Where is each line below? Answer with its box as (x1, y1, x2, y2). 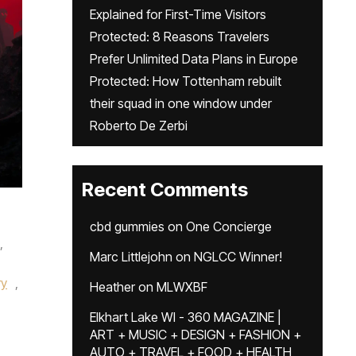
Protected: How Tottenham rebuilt (90, 73, 281, 89)
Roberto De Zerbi (90, 118, 188, 133)
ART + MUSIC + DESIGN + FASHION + (90, 327, 301, 342)
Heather (90, 279, 135, 295)
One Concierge (186, 219, 272, 234)
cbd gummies (90, 219, 164, 234)
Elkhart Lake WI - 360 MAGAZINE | (90, 309, 281, 325)
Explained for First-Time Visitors (90, 6, 266, 22)
